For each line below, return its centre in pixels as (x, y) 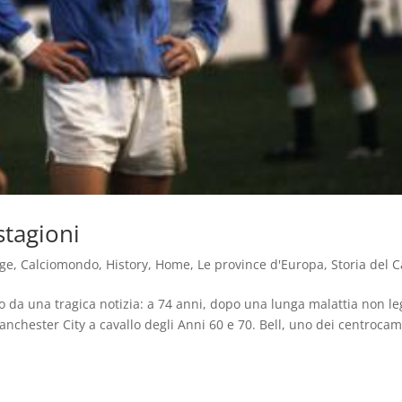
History (127, 265)
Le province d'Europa (261, 265)
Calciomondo (60, 265)
